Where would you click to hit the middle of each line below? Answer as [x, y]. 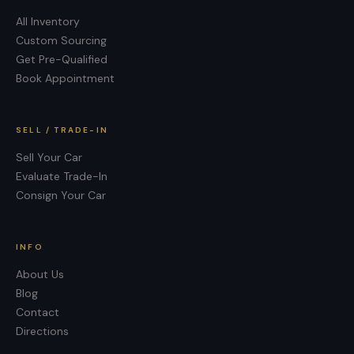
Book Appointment [65, 78]
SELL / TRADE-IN [62, 130]
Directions [42, 331]
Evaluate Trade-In [62, 176]
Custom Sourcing [61, 40]
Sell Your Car [49, 157]
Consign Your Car [61, 195]
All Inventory [48, 21]
